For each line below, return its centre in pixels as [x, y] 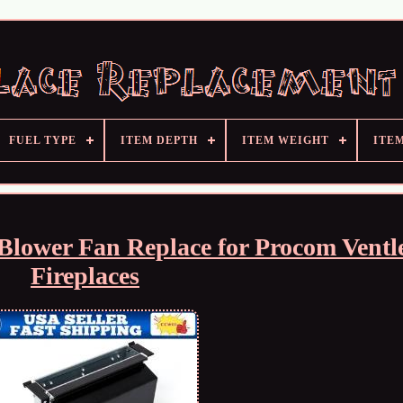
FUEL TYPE [42, 140]
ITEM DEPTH [159, 140]
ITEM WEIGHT [285, 140]
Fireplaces [85, 275]
